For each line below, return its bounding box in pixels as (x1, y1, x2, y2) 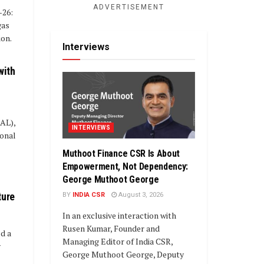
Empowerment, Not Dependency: (62, 160, 189, 172)
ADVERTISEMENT (93, 3, 164, 12)
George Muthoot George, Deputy (62, 248, 184, 260)
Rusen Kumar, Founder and (62, 222, 160, 234)
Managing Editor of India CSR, (62, 235, 173, 247)
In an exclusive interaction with (62, 209, 176, 221)
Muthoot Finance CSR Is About (62, 147, 180, 159)
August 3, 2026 (117, 190, 163, 199)
